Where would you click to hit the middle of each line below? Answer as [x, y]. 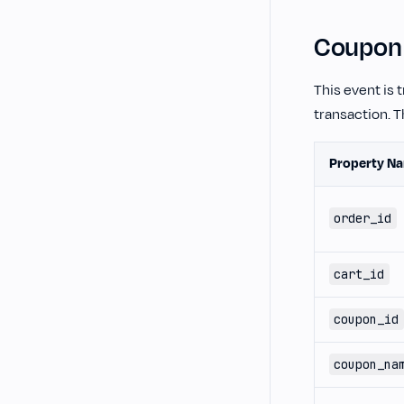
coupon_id [367, 319]
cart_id [359, 274]
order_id [363, 218]
